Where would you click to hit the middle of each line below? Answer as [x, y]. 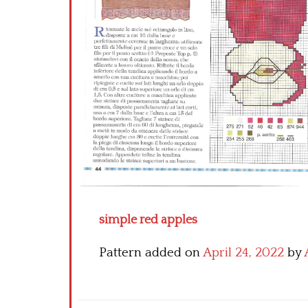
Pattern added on [151, 253]
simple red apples [148, 220]
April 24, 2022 [243, 253]
